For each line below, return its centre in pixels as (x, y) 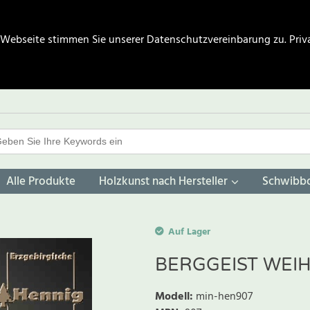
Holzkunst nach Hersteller (163, 182)
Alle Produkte (41, 182)
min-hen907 (224, 297)
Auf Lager (189, 232)
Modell (172, 297)
